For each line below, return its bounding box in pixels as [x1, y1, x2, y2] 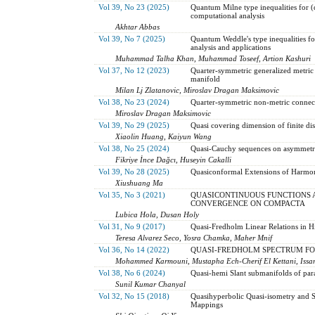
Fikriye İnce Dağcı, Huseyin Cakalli [115, 155, 232, 164]
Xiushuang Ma [115, 178, 164, 187]
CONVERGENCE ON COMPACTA [190, 198, 305, 207]
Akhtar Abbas [115, 22, 160, 31]
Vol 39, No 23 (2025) [98, 2, 169, 11]
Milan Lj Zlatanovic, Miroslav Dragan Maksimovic [115, 85, 280, 94]
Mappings [190, 300, 223, 309]
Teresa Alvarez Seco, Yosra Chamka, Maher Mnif [115, 233, 273, 242]
